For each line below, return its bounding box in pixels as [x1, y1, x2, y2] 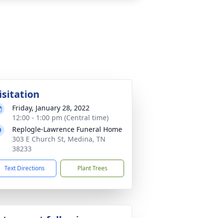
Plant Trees [77, 164, 108, 172]
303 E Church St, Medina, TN [12, 134, 106, 144]
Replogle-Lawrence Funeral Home [12, 125, 122, 134]
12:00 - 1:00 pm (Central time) [12, 113, 109, 122]
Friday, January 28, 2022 [12, 103, 90, 112]
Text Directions [4, 164, 45, 172]
